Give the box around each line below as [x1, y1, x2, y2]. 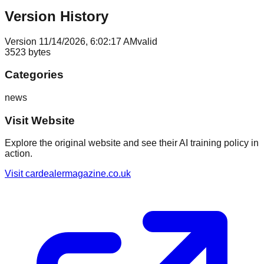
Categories [5, 68, 64, 81]
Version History [5, 8, 108, 24]
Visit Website [5, 114, 75, 127]
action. [5, 148, 32, 159]
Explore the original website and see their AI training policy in [5, 138, 259, 148]
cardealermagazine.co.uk [25, 169, 131, 179]
